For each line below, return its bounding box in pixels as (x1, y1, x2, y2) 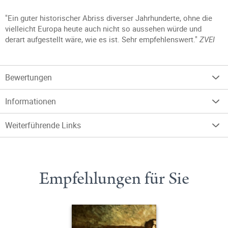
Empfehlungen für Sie (39, 166, 189, 191)
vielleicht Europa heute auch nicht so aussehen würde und (5, 23, 202, 34)
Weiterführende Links (5, 120, 81, 131)
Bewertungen (5, 72, 52, 83)
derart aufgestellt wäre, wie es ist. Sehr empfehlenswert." (5, 34, 199, 44)
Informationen (5, 96, 56, 107)
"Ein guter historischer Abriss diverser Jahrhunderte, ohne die (5, 13, 212, 23)
